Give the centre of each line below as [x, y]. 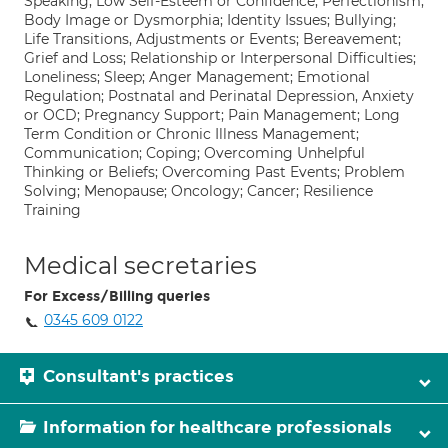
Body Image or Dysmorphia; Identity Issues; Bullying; [210, 20]
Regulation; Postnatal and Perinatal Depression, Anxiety [219, 96]
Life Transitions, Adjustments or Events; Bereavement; [212, 39]
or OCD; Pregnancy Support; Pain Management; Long [212, 115]
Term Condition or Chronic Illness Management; [191, 134]
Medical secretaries [140, 265]
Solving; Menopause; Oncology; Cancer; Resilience [198, 191]
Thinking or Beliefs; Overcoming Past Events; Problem [214, 172]
